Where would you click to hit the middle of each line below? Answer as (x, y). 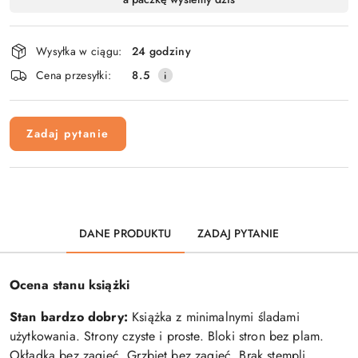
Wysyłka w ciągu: (79, 51)
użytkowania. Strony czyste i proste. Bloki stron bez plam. (167, 336)
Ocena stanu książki (70, 285)
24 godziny (161, 51)
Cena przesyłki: (74, 75)
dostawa (42, 30)
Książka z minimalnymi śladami (213, 317)
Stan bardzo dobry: (69, 317)
